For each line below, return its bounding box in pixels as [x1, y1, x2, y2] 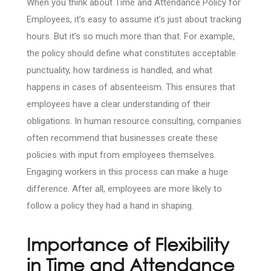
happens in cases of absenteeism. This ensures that [27, 82, 235, 93]
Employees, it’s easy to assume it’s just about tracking [27, 14, 241, 25]
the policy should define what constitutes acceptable [27, 48, 236, 59]
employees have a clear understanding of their [27, 99, 211, 110]
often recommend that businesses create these [27, 132, 218, 144]
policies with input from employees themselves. [27, 149, 216, 161]
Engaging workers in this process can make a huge [27, 166, 228, 178]
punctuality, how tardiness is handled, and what [27, 65, 212, 76]
